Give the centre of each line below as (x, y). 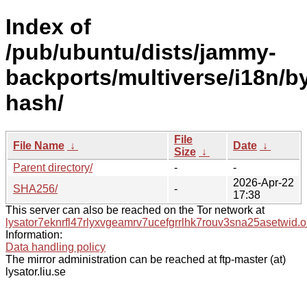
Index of (48, 27)
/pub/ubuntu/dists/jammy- (141, 52)
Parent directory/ (53, 167)
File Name (39, 145)
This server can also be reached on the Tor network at (135, 210)
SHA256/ (35, 188)
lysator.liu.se (36, 271)
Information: (34, 234)
